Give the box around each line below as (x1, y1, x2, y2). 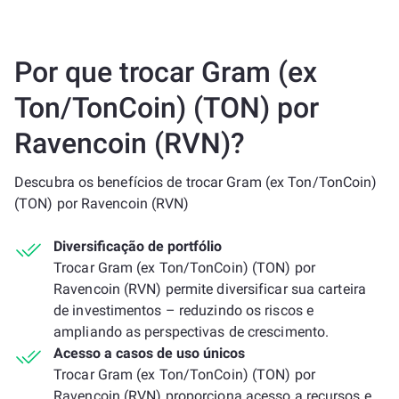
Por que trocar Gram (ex (14, 55, 317, 89)
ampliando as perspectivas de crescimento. (53, 323, 330, 340)
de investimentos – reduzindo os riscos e (53, 302, 314, 319)
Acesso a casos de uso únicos (53, 345, 245, 362)
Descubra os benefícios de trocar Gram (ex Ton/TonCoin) (14, 174, 378, 191)
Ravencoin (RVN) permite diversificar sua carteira (53, 281, 366, 297)
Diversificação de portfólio (53, 238, 222, 255)
